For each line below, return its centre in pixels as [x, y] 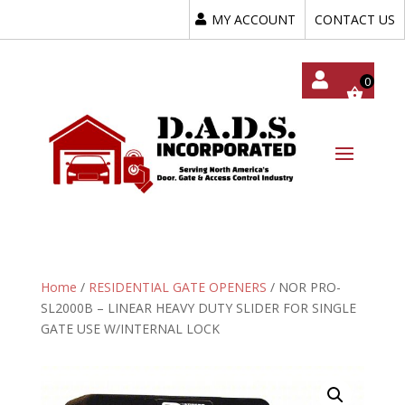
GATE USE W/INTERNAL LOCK [130, 329]
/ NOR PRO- [303, 287]
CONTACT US [355, 19]
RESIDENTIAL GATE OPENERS [177, 287]
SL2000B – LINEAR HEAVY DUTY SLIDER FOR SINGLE [198, 308]
